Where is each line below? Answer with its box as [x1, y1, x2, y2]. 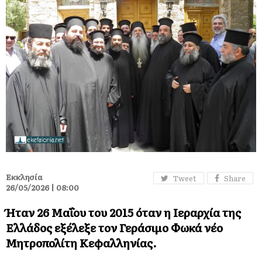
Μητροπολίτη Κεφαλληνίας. [6, 235, 157, 251]
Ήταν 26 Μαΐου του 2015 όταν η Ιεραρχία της [6, 204, 241, 220]
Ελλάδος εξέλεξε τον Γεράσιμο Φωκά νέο [6, 219, 223, 236]
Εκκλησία [6, 171, 43, 182]
